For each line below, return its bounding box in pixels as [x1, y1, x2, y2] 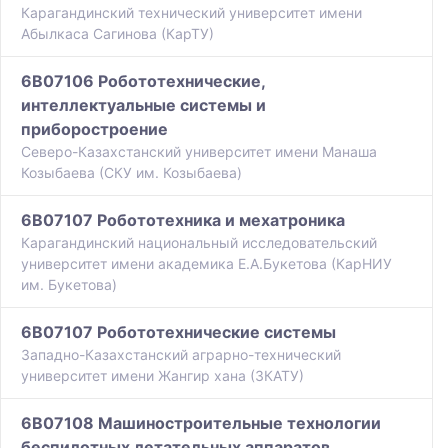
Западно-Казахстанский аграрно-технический [21, 346, 341, 364]
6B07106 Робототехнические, [21, 71, 265, 92]
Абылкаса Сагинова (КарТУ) [21, 25, 214, 43]
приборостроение [21, 119, 168, 140]
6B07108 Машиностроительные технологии [21, 413, 381, 434]
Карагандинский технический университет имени [21, 4, 362, 22]
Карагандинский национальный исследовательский [21, 234, 377, 252]
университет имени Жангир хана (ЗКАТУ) [21, 367, 304, 385]
